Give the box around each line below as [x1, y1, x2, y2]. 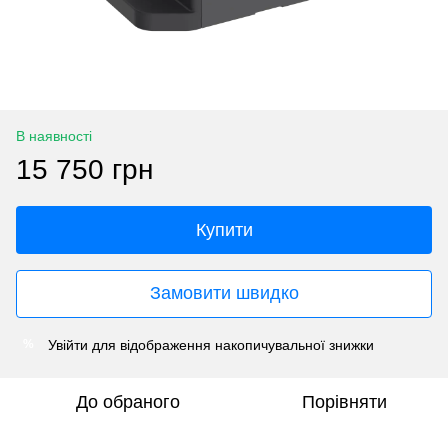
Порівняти [301, 391, 387, 412]
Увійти [48, 336, 88, 353]
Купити [195, 219, 253, 240]
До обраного [76, 391, 180, 412]
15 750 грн [16, 153, 153, 185]
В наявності [16, 127, 92, 144]
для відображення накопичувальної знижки [88, 336, 374, 353]
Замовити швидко [149, 283, 299, 304]
